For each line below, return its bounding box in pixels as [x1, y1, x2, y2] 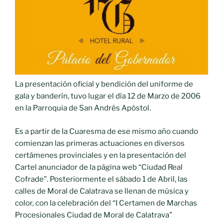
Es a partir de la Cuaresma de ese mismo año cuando [15, 126, 198, 136]
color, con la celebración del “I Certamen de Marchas [15, 198, 197, 208]
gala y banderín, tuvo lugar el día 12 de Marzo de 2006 [15, 92, 201, 101]
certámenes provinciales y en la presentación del [15, 150, 186, 160]
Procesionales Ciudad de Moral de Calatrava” [15, 210, 172, 220]
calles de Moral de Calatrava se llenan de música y [15, 186, 189, 196]
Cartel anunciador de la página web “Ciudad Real [15, 162, 183, 172]
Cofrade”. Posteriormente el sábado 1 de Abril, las [15, 174, 188, 184]
